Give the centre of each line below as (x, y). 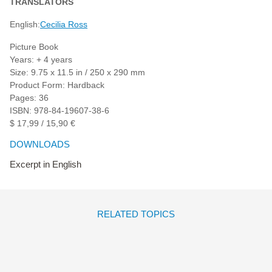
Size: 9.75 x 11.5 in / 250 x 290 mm (77, 72)
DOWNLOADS (40, 144)
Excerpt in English (46, 164)
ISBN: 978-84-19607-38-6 (59, 110)
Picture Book (34, 46)
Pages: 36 (29, 97)
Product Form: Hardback (57, 85)
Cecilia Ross (64, 24)
